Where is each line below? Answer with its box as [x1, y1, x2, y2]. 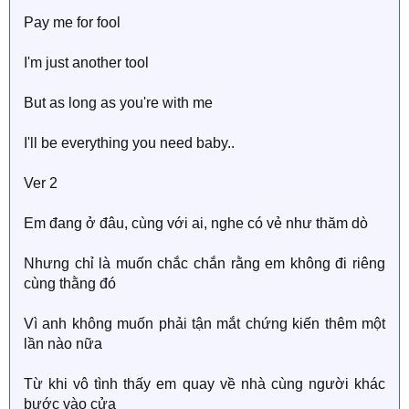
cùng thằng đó [24, 275, 116, 291]
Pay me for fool [24, 14, 121, 30]
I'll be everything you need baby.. [24, 134, 235, 151]
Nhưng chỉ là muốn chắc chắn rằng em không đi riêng [24, 255, 385, 271]
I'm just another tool [24, 54, 149, 70]
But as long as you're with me [24, 94, 213, 110]
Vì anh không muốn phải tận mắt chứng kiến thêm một [24, 315, 385, 331]
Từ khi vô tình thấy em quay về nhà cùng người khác [24, 375, 385, 392]
